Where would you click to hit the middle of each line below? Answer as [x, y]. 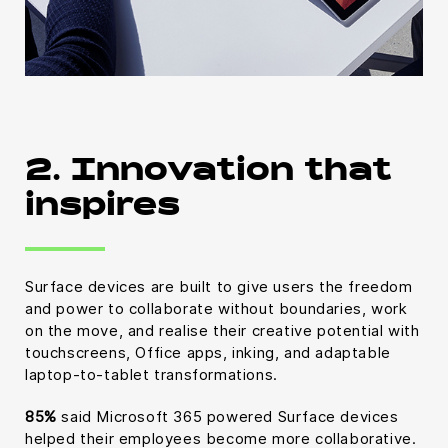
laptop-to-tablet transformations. [151, 375]
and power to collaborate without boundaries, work [216, 309]
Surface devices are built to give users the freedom [219, 287]
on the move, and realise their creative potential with [222, 331]
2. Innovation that [208, 173]
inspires [102, 208]
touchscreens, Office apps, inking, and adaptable [208, 353]
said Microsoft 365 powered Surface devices [227, 417]
